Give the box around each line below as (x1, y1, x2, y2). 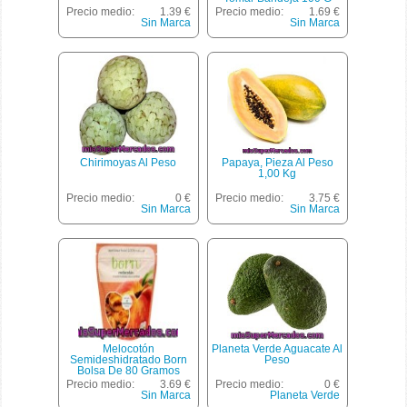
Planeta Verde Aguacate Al (212, 342, 343, 356)
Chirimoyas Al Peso (80, 156, 177, 170)
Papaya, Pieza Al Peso (221, 156, 333, 170)
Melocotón (102, 342, 154, 356)
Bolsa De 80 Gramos (76, 364, 180, 378)
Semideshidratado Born (69, 353, 187, 367)
